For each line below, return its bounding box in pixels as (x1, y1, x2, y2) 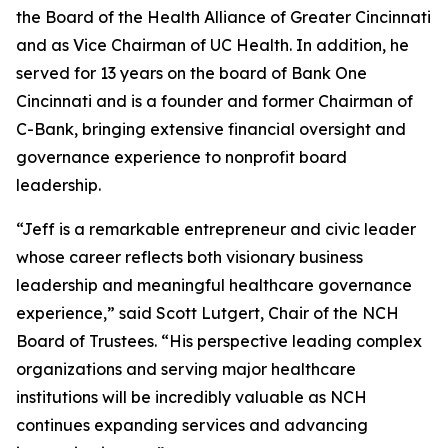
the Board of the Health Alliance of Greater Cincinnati (16, 7, 431, 27)
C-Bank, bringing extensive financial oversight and (16, 119, 406, 139)
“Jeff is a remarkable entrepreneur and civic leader (16, 219, 416, 239)
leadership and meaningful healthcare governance (16, 275, 412, 295)
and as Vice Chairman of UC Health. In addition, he (16, 35, 409, 55)
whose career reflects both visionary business (16, 247, 363, 267)
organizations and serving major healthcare (16, 359, 356, 379)
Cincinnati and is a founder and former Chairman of (16, 91, 413, 111)
